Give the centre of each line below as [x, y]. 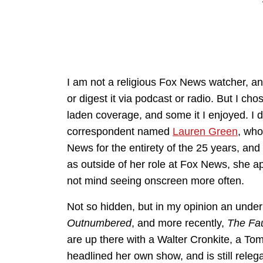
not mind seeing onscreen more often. [156, 181]
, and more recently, [179, 223]
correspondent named [120, 132]
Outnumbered [99, 223]
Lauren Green [205, 132]
